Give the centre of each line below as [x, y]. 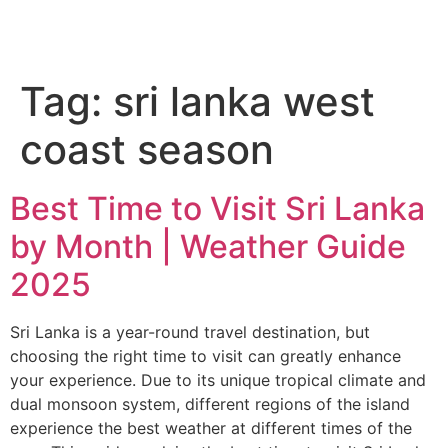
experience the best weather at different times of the [211, 428]
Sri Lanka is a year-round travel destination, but [190, 332]
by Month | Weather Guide [208, 246]
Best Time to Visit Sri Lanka [217, 208]
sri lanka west [244, 101]
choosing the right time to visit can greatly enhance [205, 356]
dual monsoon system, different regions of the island [210, 404]
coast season [147, 149]
